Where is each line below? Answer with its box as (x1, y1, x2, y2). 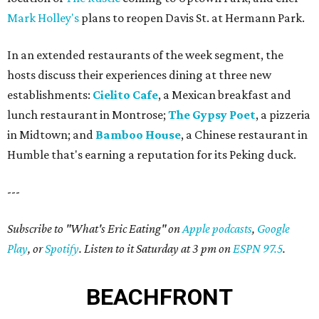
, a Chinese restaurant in (181, 127, 308, 142)
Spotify (45, 241, 79, 256)
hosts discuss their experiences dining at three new (7, 68, 271, 83)
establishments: (7, 88, 93, 103)
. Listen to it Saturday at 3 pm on (79, 241, 233, 256)
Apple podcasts (182, 221, 252, 236)
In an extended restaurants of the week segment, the (7, 48, 283, 63)
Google (257, 221, 290, 236)
